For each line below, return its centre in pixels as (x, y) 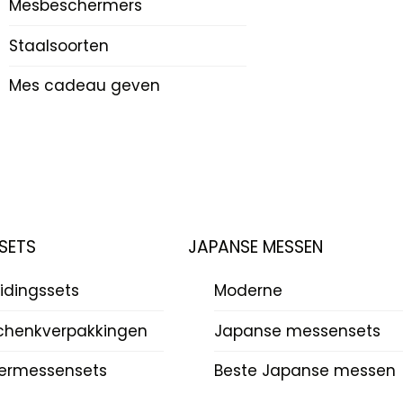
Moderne (248, 291)
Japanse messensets (297, 331)
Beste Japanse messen (304, 371)
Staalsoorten (59, 45)
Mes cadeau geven (85, 86)
